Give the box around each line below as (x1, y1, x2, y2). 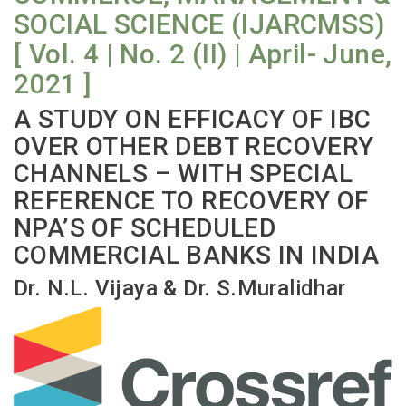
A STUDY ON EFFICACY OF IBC (14, 104, 372, 135)
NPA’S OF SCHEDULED (14, 213, 276, 244)
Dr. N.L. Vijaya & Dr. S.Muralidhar (14, 275, 346, 302)
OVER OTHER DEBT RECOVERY (14, 131, 374, 162)
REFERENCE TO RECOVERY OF (14, 186, 369, 217)
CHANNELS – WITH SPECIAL (14, 159, 353, 189)
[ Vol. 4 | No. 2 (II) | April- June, (14, 38, 392, 71)
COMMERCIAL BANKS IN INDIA (14, 240, 379, 271)
